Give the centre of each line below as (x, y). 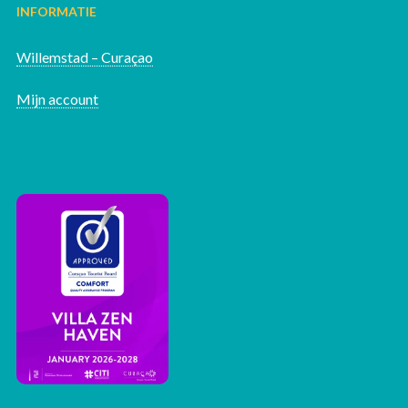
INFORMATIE (56, 11)
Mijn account (57, 98)
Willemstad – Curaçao (84, 56)
